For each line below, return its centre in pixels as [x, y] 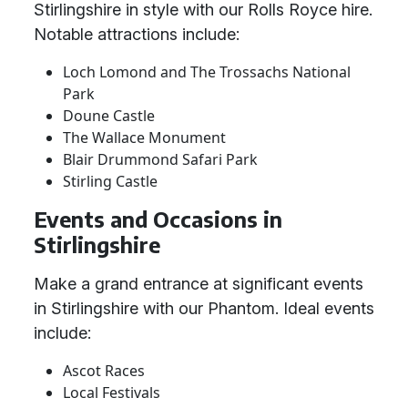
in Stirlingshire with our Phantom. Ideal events [204, 308]
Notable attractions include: [137, 34]
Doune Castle [109, 116]
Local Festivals [112, 393]
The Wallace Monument [144, 138]
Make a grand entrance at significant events [199, 284]
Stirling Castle [110, 181]
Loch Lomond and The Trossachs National [207, 72]
